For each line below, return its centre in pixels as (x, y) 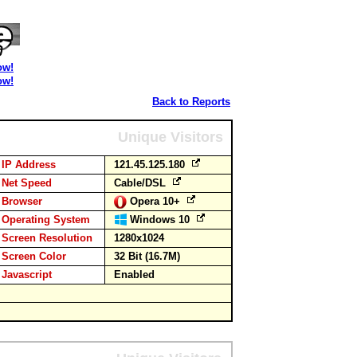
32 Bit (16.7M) (147, 256)
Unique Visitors (171, 137)
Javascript (27, 275)
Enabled (134, 275)
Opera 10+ (157, 201)
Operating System (46, 220)
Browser (22, 201)
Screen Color (34, 256)
